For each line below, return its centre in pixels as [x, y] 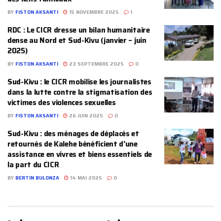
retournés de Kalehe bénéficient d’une [73, 144]
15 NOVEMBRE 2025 [93, 12]
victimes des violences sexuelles [63, 103]
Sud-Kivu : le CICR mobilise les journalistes [79, 82]
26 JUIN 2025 [85, 116]
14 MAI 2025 [85, 178]
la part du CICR [33, 165]
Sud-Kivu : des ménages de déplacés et [73, 134]
